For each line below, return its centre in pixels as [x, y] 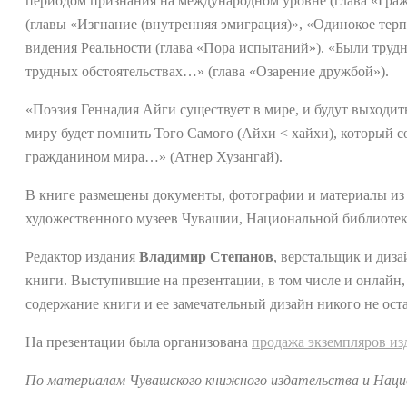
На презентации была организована [139, 342]
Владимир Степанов [206, 257]
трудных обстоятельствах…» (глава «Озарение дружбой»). [207, 71]
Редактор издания [82, 257]
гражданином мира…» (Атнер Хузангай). [154, 157]
